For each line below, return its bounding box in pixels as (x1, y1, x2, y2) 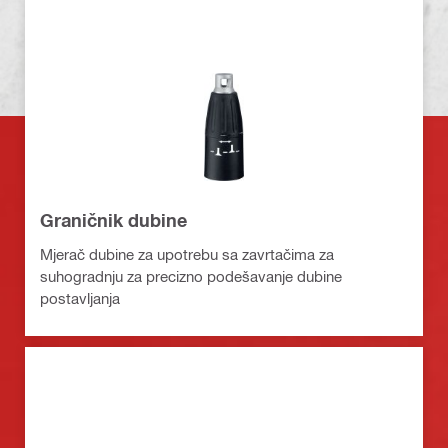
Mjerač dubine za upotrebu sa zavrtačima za (40, 244, 334, 263)
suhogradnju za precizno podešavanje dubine (40, 266, 342, 285)
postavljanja (40, 288, 120, 307)
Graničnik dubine (40, 208, 187, 231)
